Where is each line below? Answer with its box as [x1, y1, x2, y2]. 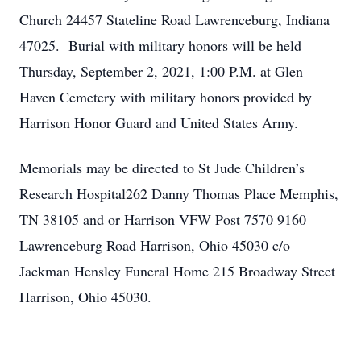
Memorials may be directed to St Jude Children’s [19, 158, 305, 177]
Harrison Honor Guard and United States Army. [19, 113, 298, 132]
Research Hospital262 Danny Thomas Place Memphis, [19, 184, 338, 203]
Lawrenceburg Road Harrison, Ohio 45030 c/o [19, 235, 290, 255]
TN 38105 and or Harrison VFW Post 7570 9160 [19, 210, 306, 229]
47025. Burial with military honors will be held [19, 35, 301, 55]
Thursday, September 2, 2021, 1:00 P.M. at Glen [19, 61, 303, 81]
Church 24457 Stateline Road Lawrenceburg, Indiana [19, 10, 330, 29]
